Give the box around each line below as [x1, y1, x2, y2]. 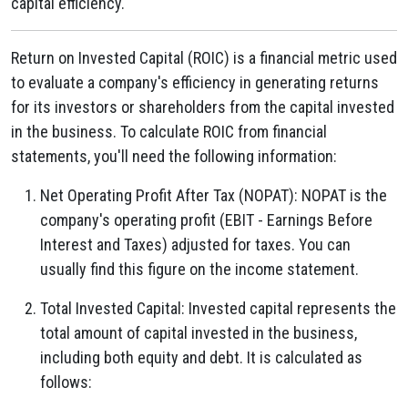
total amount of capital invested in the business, [40, 323, 357, 342]
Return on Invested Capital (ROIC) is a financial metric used [11, 48, 397, 67]
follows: [40, 372, 92, 392]
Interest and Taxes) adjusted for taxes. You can [40, 235, 351, 254]
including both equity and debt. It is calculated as [40, 348, 362, 367]
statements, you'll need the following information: [11, 147, 337, 166]
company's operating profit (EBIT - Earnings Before [40, 210, 372, 229]
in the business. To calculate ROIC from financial [11, 122, 327, 141]
